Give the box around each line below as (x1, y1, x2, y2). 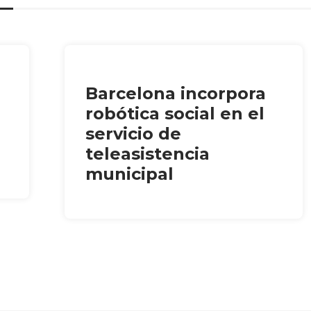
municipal (85, 164, 174, 185)
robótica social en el (85, 103, 265, 124)
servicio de (85, 124, 182, 144)
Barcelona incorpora (85, 83, 267, 104)
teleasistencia (85, 144, 210, 165)
